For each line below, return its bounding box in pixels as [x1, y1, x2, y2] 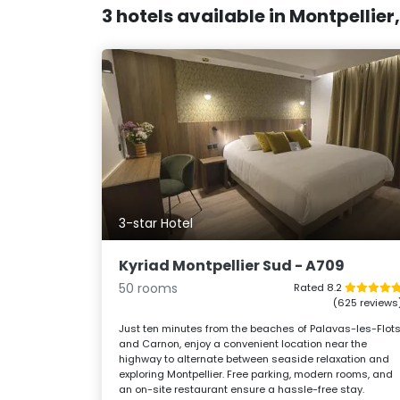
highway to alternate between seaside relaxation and [119, 351, 390, 366]
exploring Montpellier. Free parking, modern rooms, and [119, 366, 394, 381]
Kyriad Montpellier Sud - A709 [119, 254, 346, 276]
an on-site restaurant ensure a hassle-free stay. [119, 381, 365, 396]
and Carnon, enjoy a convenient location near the [119, 336, 368, 351]
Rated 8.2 [293, 279, 345, 295]
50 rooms [119, 279, 179, 297]
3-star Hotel [119, 213, 194, 232]
